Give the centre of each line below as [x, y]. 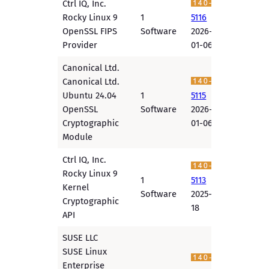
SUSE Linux [85, 252]
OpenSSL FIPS [90, 32]
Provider [80, 45]
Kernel [76, 188]
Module [78, 137]
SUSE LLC [80, 238]
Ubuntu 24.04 [90, 96]
